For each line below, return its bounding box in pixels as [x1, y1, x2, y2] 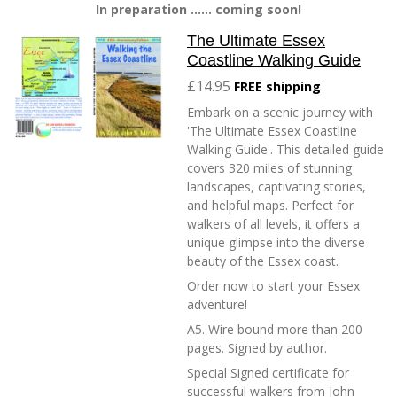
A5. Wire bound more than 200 [187, 321, 362, 339]
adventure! [187, 296, 247, 314]
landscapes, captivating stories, [187, 178, 366, 196]
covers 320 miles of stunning [187, 160, 352, 177]
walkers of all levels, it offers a [187, 215, 360, 233]
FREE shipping [234, 78, 321, 96]
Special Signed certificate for [187, 364, 349, 382]
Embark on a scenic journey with [187, 104, 373, 121]
